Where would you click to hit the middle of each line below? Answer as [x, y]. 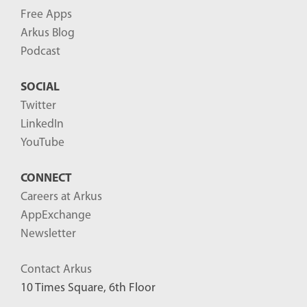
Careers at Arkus [61, 197]
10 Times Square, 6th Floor [88, 288]
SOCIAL [40, 88]
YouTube [42, 143]
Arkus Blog [48, 34]
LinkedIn [42, 125]
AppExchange [56, 216]
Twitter [38, 106]
